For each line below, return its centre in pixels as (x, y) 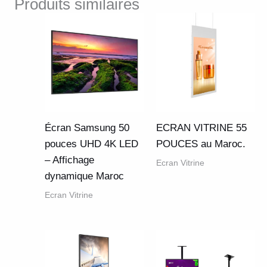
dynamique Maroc (84, 176)
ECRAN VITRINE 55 (201, 128)
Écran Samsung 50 (87, 128)
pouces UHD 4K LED (91, 144)
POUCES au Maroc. (201, 144)
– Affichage (69, 160)
